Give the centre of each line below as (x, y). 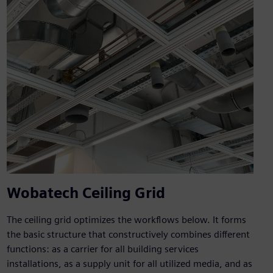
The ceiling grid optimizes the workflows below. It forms (126, 220)
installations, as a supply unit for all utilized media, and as (129, 264)
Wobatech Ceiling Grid (86, 193)
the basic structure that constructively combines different (128, 235)
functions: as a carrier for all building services (102, 249)
